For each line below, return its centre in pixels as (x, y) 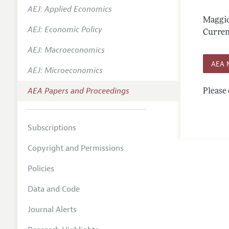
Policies (41, 168)
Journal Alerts (52, 209)
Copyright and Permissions (75, 148)
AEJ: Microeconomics (65, 70)
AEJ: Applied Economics (70, 9)
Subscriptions (52, 128)
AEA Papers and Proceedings (78, 91)
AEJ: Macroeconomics (66, 50)
